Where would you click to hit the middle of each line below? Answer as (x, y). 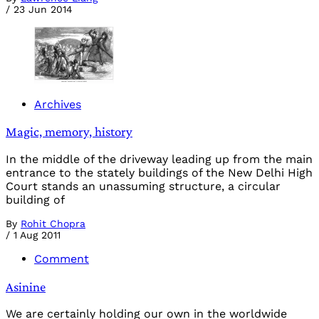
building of (35, 199)
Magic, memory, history (69, 132)
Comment (62, 258)
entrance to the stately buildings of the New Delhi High (159, 172)
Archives (58, 104)
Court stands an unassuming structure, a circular (143, 186)
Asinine (26, 286)
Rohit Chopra (53, 223)
